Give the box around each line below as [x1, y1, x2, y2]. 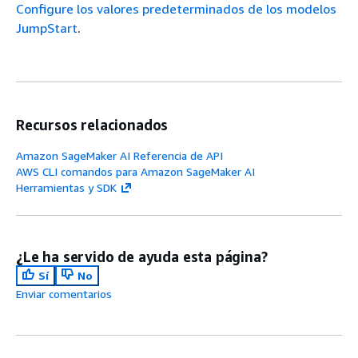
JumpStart [16, 19, 78, 36]
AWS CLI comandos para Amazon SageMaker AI [16, 164, 255, 178]
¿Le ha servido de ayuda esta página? [16, 247, 268, 265]
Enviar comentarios [16, 286, 112, 300]
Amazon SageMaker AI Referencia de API [16, 148, 223, 162]
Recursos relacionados [16, 115, 169, 133]
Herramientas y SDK [16, 180, 117, 194]
